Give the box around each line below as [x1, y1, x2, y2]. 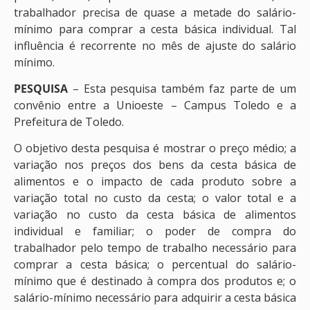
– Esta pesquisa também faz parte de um [68, 80, 296, 96]
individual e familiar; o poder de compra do [14, 224, 296, 239]
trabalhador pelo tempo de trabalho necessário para [14, 240, 296, 256]
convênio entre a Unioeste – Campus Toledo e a [14, 97, 296, 113]
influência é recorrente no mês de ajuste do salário [14, 37, 296, 53]
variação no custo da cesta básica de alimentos [14, 207, 296, 223]
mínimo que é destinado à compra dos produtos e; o [14, 273, 296, 289]
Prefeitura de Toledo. [14, 113, 124, 129]
